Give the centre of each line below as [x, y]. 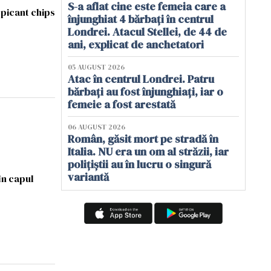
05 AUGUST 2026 [96, 67]
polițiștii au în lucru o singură [139, 164]
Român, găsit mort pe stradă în [143, 139]
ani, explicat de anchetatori [136, 44]
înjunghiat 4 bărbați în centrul [141, 19]
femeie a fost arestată [122, 104]
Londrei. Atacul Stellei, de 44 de [147, 32]
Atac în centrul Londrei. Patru [141, 79]
